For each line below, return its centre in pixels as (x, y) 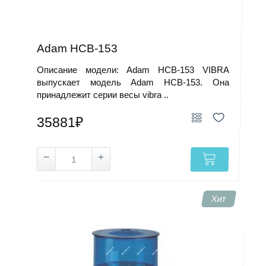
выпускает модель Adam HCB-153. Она (133, 82)
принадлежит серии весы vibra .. (103, 95)
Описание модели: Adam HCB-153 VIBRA (133, 70)
